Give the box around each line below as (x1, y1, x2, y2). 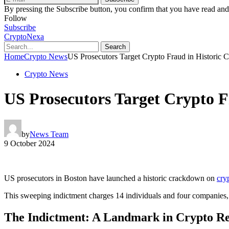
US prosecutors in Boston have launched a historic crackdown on (4, 173, 217, 182)
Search (105, 42, 126, 51)
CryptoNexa (4, 32, 44, 41)
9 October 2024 (4, 139, 55, 148)
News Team (30, 129, 68, 139)
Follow (4, 13, 27, 22)
